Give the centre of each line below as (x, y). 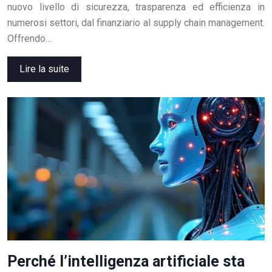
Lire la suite (44, 69)
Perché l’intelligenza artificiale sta (126, 262)
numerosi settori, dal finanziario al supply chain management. (136, 23)
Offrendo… (29, 39)
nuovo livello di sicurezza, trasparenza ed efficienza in (136, 7)
